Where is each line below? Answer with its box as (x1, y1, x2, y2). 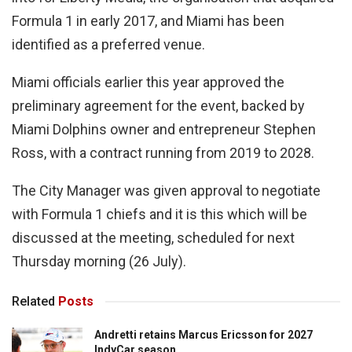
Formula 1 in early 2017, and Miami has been (12, 13, 284, 30)
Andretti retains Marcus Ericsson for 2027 (94, 328, 313, 342)
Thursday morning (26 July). (12, 253, 186, 270)
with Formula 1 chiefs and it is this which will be (12, 206, 307, 223)
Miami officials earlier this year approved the (12, 74, 284, 91)
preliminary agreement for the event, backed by (12, 97, 305, 115)
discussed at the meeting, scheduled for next (12, 229, 295, 247)
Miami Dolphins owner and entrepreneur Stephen (12, 121, 316, 138)
